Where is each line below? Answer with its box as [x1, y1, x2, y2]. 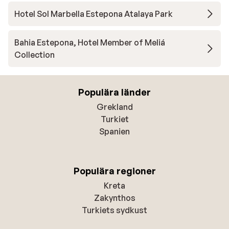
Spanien [99, 126, 130, 137]
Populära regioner [73, 165, 156, 177]
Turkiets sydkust [82, 205, 147, 216]
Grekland [96, 102, 133, 112]
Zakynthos [94, 193, 135, 203]
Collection [14, 50, 55, 60]
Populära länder [78, 86, 151, 98]
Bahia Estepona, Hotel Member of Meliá [14, 37, 165, 48]
